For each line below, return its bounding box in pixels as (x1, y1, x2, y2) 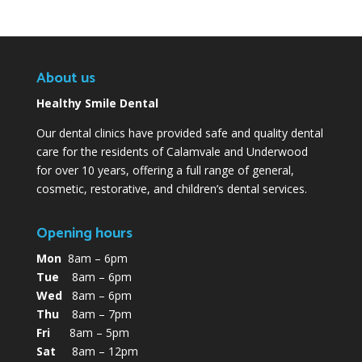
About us (36, 66, 95, 91)
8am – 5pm (49, 324, 129, 340)
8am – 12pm (55, 343, 138, 359)
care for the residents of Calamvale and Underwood (36, 144, 308, 160)
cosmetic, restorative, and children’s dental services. (36, 181, 307, 197)
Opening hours (36, 221, 133, 246)
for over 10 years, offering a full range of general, (36, 162, 294, 179)
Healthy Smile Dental (36, 95, 158, 112)
